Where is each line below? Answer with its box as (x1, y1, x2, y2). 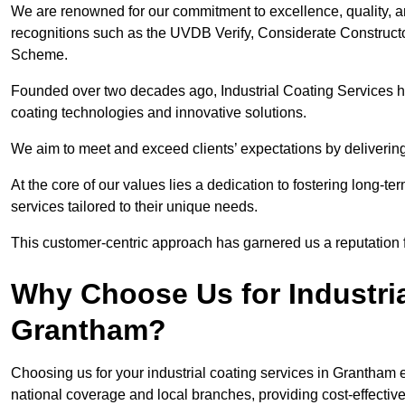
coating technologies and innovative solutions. (11, 105, 310, 121)
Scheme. (11, 47, 68, 63)
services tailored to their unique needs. (11, 199, 261, 215)
